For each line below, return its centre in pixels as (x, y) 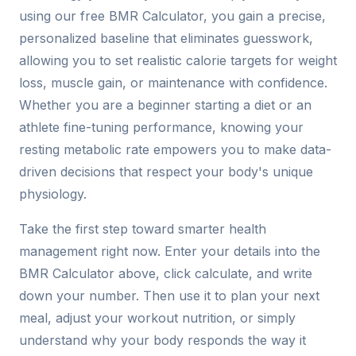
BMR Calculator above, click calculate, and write (166, 274)
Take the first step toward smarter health (143, 229)
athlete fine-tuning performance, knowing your (161, 128)
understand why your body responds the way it (163, 341)
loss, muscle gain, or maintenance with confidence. (173, 83)
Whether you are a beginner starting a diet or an (165, 105)
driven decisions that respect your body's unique (166, 172)
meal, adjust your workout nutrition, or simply (157, 318)
